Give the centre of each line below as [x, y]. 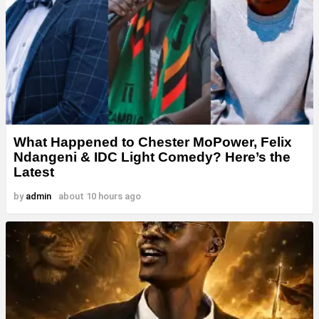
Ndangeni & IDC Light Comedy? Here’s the [152, 157]
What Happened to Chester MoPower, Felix [153, 142]
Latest [34, 172]
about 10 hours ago [100, 196]
